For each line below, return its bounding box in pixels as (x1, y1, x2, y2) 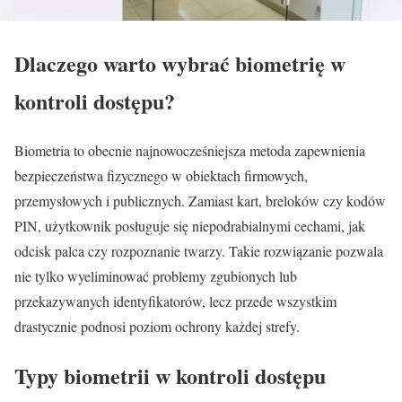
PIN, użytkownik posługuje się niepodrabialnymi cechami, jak (14, 216, 365, 236)
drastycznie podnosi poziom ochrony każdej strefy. (14, 317, 300, 336)
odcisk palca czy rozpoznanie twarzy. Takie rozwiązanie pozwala (14, 241, 383, 261)
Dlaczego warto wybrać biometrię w (14, 48, 345, 80)
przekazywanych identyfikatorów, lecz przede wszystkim (14, 292, 336, 311)
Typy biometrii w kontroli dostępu (14, 360, 326, 392)
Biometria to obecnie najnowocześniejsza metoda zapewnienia (14, 141, 365, 161)
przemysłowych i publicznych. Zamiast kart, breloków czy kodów (14, 191, 386, 211)
